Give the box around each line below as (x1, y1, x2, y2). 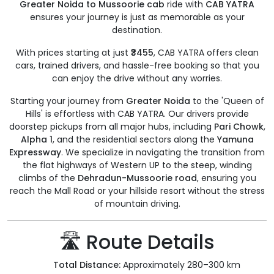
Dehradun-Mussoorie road (77, 172, 197, 185)
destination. (112, 24, 162, 37)
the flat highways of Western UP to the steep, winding (22, 159, 252, 172)
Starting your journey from (10, 95, 126, 108)
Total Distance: (53, 259, 120, 272)
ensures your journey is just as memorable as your (29, 11, 245, 24)
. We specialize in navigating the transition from (61, 146, 265, 159)
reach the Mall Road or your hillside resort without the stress (9, 185, 265, 198)
